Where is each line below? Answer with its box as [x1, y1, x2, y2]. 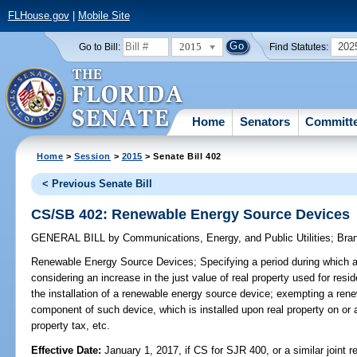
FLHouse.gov [7, 10, 69, 22]
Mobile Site [77, 10, 130, 22]
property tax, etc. [31, 320, 111, 332]
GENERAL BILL [31, 232, 109, 245]
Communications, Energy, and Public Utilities [120, 232, 331, 245]
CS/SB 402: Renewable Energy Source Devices [31, 206, 351, 222]
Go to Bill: [78, 41, 120, 52]
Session [74, 151, 112, 161]
